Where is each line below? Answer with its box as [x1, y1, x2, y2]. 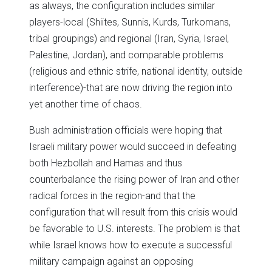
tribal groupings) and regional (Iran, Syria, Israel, [29, 32, 229, 44]
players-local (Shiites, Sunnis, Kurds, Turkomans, [29, 16, 231, 28]
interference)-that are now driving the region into [29, 81, 233, 93]
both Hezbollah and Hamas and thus [29, 157, 182, 169]
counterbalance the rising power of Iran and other [29, 173, 239, 185]
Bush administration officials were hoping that [29, 124, 222, 136]
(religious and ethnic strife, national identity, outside [29, 65, 243, 77]
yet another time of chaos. [29, 98, 142, 110]
